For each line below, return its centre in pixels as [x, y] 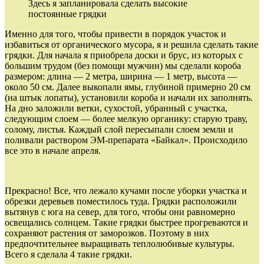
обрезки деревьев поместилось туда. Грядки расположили [121, 201]
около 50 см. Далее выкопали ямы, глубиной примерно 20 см [128, 87]
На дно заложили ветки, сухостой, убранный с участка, [116, 108]
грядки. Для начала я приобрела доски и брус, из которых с [124, 55]
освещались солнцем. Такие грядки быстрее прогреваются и [126, 222]
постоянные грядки [67, 14]
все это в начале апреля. [53, 150]
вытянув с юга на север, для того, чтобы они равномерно [120, 212]
